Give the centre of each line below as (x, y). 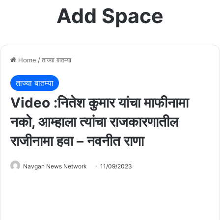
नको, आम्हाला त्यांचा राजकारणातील (94, 122)
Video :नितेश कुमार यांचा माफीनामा (99, 102)
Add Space (110, 15)
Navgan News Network (55, 166)
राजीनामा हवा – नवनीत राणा (77, 141)
